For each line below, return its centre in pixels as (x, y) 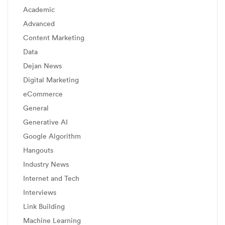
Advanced (39, 24)
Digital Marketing (51, 80)
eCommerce (43, 94)
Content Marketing (54, 38)
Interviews (40, 192)
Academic (39, 10)
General (36, 108)
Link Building (44, 206)
